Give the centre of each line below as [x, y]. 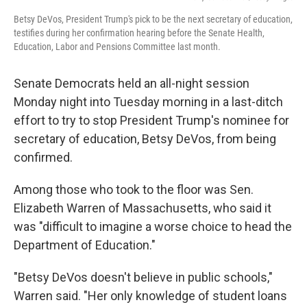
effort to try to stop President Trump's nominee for [151, 121]
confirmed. [43, 158]
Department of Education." [85, 245]
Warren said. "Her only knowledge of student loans [150, 296]
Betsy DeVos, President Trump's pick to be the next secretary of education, [153, 20]
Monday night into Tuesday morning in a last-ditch [148, 102]
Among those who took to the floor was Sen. [134, 190]
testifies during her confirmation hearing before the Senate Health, [139, 33]
